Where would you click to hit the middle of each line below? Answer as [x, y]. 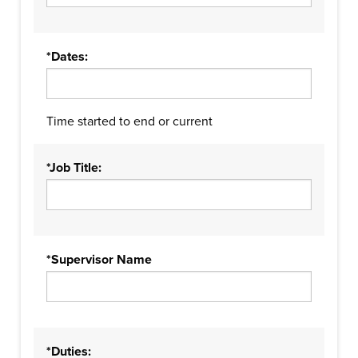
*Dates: [67, 57]
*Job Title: [74, 168]
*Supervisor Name [99, 260]
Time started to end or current [129, 121]
